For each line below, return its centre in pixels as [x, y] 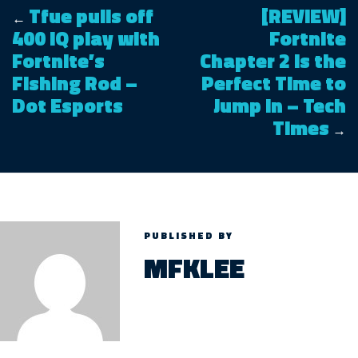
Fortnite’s [58, 60]
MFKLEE [194, 267]
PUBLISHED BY [189, 235]
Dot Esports [68, 105]
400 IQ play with [86, 38]
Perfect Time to [274, 83]
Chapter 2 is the [273, 60]
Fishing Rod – [75, 83]
